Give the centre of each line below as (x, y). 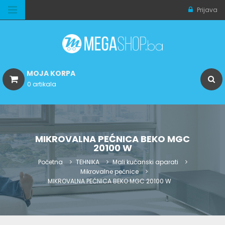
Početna (50, 162)
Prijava (206, 10)
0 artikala (42, 84)
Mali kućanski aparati (145, 162)
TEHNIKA (87, 162)
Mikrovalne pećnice (109, 172)
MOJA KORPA (51, 74)
